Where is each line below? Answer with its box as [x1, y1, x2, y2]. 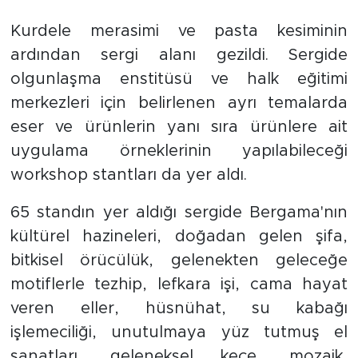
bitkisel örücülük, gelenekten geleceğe [10, 253, 348, 268]
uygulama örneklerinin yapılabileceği [10, 143, 348, 159]
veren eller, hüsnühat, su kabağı [10, 300, 348, 316]
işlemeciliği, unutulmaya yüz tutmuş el [10, 324, 348, 340]
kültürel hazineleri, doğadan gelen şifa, [10, 229, 348, 245]
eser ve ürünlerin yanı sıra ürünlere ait [10, 119, 348, 135]
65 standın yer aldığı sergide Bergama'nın [10, 205, 348, 221]
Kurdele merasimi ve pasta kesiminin [10, 23, 348, 39]
